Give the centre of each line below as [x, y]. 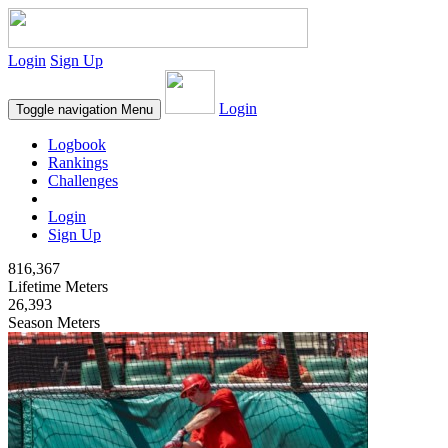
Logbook [77, 144]
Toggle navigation [66, 109]
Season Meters [54, 322]
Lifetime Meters [58, 286]
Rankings [78, 162]
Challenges [83, 180]
